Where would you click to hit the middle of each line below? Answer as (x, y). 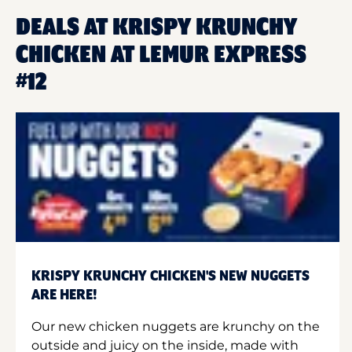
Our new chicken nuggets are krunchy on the (176, 326)
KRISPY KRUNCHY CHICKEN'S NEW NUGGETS (170, 276)
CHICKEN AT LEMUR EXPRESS (161, 55)
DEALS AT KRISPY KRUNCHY (156, 27)
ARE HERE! (64, 295)
